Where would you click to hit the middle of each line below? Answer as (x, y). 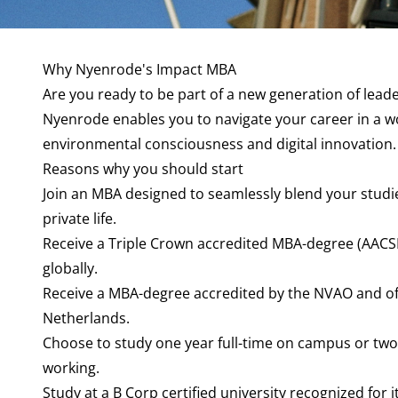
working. (71, 368)
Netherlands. (86, 318)
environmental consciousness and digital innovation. (219, 144)
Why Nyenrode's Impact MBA (139, 69)
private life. (80, 219)
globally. (70, 268)
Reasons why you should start (143, 169)
